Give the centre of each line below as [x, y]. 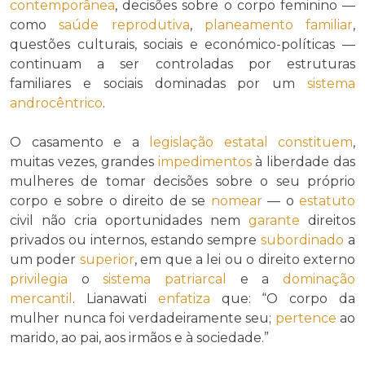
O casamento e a [79, 142]
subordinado [303, 240]
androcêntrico [56, 103]
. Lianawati [115, 298]
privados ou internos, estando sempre [136, 240]
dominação [319, 279]
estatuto [327, 200]
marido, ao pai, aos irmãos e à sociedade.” [139, 337]
